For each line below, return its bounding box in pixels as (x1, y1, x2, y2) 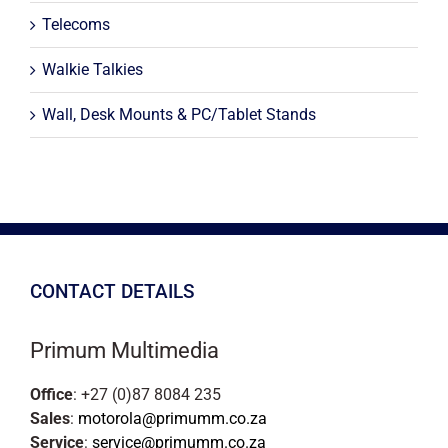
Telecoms (42, 15, 110, 35)
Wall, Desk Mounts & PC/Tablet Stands (42, 105, 316, 125)
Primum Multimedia (30, 338, 219, 364)
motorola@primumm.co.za (78, 409, 267, 429)
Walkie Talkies (42, 60, 143, 80)
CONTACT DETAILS (30, 280, 195, 304)
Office (30, 385, 73, 405)
